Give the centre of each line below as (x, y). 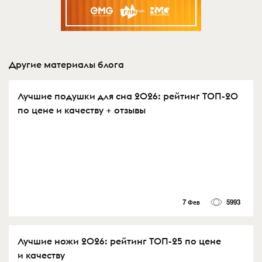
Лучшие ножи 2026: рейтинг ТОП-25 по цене (119, 241)
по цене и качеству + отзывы (82, 110)
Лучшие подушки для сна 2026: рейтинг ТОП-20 (128, 96)
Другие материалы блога (66, 64)
